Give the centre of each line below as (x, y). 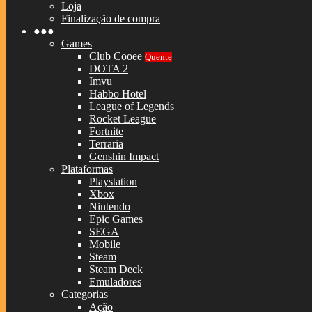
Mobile (105, 244)
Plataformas (87, 169)
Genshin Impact (124, 156)
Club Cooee (117, 56)
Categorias (85, 294)
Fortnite (106, 131)
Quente (158, 57)
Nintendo (110, 206)
